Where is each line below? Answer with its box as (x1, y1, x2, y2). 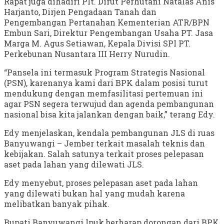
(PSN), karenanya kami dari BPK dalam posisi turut (4, 77, 208, 88)
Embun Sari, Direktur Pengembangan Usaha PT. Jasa (4, 27, 213, 38)
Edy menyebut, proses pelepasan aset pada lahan (4, 177, 198, 188)
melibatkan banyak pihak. (4, 198, 109, 209)
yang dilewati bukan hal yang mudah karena (4, 188, 185, 199)
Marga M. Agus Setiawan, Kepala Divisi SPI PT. (4, 38, 190, 49)
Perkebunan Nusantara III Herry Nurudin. (4, 48, 170, 59)
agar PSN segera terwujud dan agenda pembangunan (4, 98, 214, 109)
